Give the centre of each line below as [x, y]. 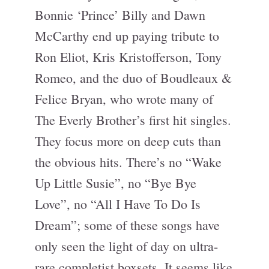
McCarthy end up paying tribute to [127, 36]
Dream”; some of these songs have [127, 225]
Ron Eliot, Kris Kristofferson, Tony [128, 57]
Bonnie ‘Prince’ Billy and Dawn [120, 15]
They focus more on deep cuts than [128, 141]
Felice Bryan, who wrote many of [124, 99]
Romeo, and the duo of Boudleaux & [133, 78]
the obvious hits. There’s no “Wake [128, 162]
